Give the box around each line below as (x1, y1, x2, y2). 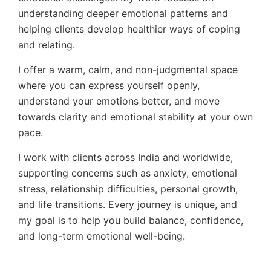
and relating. (18, 39, 75, 51)
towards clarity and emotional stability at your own (18, 111, 253, 123)
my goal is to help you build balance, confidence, (18, 214, 243, 226)
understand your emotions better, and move (18, 95, 220, 107)
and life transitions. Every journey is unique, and (18, 198, 237, 211)
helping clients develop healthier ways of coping (18, 23, 240, 35)
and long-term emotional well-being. (18, 230, 185, 242)
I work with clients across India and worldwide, (18, 151, 233, 163)
